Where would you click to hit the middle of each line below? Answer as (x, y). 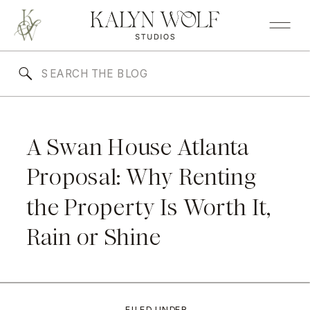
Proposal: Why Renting (141, 177)
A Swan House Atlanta (137, 147)
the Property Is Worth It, (148, 208)
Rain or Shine (93, 237)
